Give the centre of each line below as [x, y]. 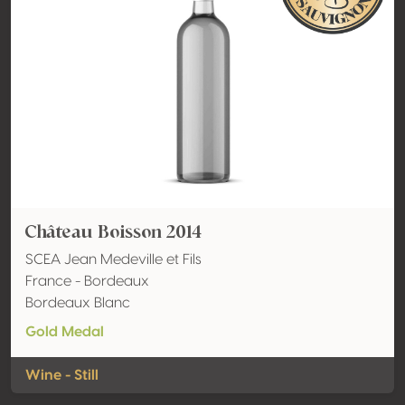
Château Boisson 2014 [113, 231]
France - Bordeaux [87, 281]
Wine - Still [62, 375]
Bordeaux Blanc [78, 303]
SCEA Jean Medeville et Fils [113, 259]
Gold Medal [65, 332]
